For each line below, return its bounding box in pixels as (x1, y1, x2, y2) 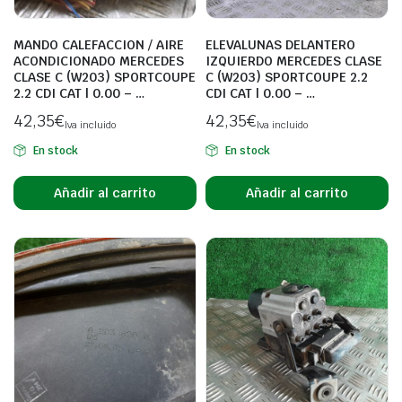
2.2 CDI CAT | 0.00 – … (13, 85, 144, 101)
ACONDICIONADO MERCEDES (13, 53, 184, 69)
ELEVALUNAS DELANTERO (205, 37, 355, 53)
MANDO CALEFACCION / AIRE (13, 37, 184, 53)
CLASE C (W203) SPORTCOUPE (13, 69, 196, 85)
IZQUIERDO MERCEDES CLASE (205, 53, 382, 69)
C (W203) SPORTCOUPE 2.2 (205, 69, 368, 85)
